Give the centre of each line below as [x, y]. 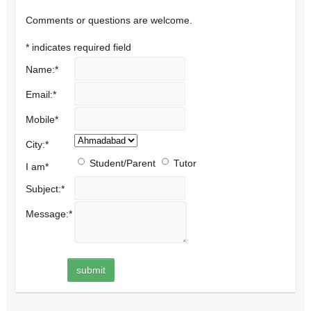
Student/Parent [122, 163]
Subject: [43, 189]
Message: [47, 214]
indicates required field [81, 48]
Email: [39, 95]
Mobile [40, 120]
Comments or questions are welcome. [109, 20]
